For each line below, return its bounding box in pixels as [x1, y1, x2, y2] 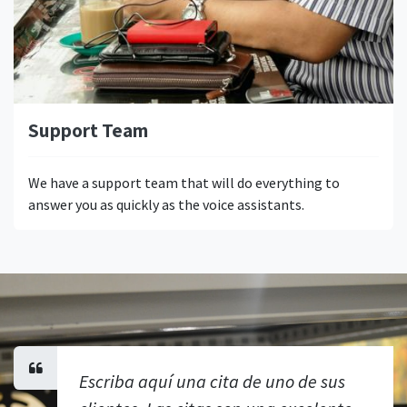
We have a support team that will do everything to [28, 173, 340, 192]
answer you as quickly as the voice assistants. [28, 194, 304, 213]
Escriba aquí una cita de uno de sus [79, 369, 345, 392]
